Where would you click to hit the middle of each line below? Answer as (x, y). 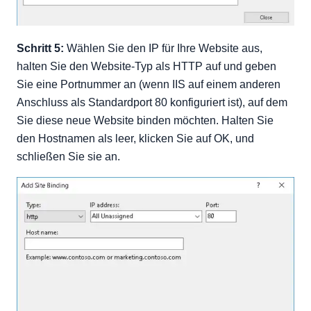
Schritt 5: (40, 48)
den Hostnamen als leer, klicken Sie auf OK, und (135, 138)
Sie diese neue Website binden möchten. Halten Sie (145, 120)
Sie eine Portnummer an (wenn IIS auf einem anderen (149, 84)
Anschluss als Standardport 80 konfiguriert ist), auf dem (152, 102)
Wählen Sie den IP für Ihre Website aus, (163, 48)
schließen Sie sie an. (68, 157)
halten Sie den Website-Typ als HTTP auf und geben (146, 66)
